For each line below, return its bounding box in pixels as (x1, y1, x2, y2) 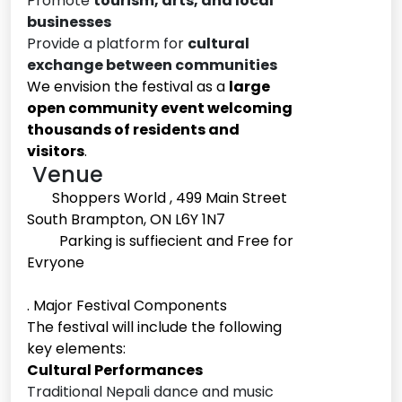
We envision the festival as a (27, 76, 229, 98)
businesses (27, 12, 111, 33)
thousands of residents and (27, 119, 240, 141)
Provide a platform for (27, 33, 188, 55)
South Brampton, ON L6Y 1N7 (27, 209, 225, 231)
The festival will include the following (27, 317, 282, 338)
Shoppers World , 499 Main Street (27, 188, 287, 209)
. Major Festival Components (27, 295, 227, 317)
